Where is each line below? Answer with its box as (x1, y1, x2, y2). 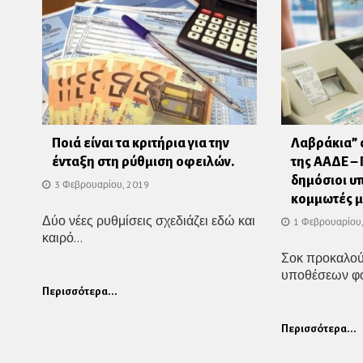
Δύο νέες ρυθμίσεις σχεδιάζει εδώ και (42, 212, 255, 228)
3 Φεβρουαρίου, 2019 (54, 178, 149, 190)
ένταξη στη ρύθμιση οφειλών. (52, 155, 234, 169)
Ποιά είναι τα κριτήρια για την (52, 136, 229, 151)
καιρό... (42, 229, 83, 246)
